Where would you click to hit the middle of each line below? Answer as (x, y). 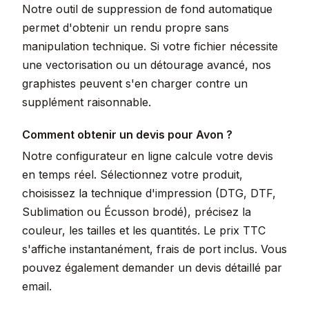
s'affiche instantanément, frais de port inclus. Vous (154, 249)
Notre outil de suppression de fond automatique (147, 9)
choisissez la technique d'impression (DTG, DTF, (149, 193)
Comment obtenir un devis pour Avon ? (127, 134)
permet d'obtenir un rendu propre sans (126, 28)
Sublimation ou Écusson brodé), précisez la (137, 212)
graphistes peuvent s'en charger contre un (135, 83)
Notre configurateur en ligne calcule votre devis (148, 156)
